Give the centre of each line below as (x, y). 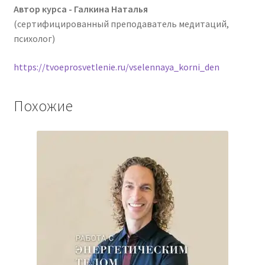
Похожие (43, 106)
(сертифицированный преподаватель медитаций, (121, 23)
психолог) (34, 38)
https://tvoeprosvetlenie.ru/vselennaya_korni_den (116, 67)
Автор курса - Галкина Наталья (80, 9)
